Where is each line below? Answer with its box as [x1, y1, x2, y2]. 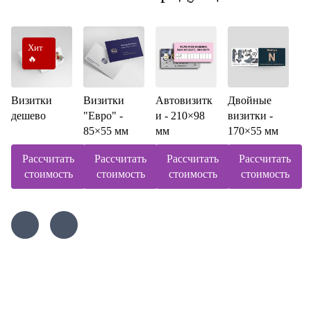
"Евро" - [83, 110, 123, 122]
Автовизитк [155, 94, 212, 107]
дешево [11, 110, 46, 122]
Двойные [228, 94, 271, 107]
